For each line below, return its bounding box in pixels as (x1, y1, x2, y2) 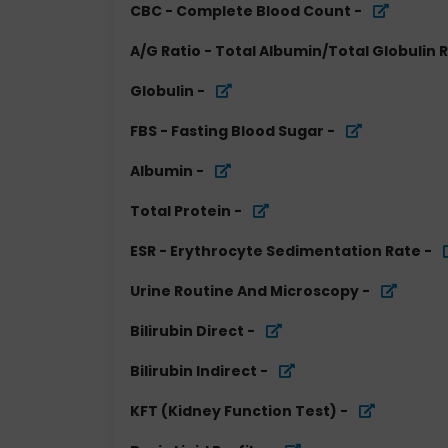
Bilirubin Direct (130, 321, 244, 341)
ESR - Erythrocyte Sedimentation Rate (130, 241, 421, 261)
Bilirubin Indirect (130, 361, 257, 381)
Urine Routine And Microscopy (130, 281, 359, 301)
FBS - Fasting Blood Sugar (130, 121, 324, 141)
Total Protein (130, 201, 231, 221)
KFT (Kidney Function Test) (130, 401, 337, 421)
